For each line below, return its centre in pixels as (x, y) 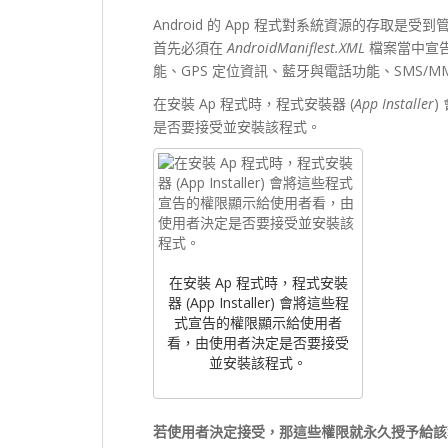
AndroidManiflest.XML (296, 47)
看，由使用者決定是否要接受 (258, 343)
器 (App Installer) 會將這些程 (258, 303)
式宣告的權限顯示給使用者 (258, 323)
